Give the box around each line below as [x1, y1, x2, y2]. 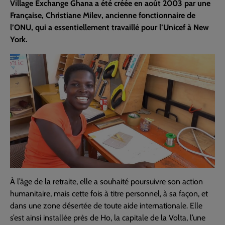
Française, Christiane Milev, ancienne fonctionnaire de [10, 11, 195, 20]
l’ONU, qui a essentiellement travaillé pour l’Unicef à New [10, 23, 209, 32]
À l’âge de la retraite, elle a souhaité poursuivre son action [10, 177, 203, 187]
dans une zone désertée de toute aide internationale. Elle [10, 201, 202, 211]
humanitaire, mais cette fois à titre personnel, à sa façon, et [10, 189, 208, 199]
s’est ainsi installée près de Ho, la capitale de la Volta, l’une [10, 213, 205, 223]
